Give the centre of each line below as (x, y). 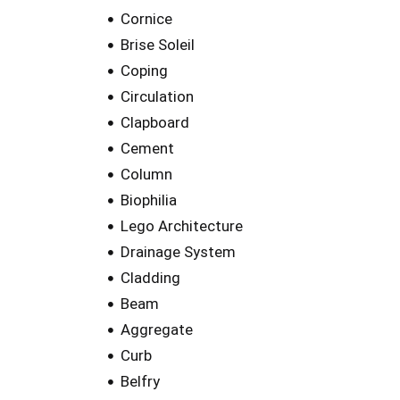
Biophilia (148, 200)
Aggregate (156, 330)
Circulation (157, 97)
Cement (147, 149)
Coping (144, 71)
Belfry (140, 382)
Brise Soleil (157, 45)
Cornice (146, 19)
